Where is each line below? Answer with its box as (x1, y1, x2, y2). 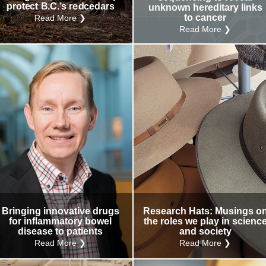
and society (179, 226, 232, 237)
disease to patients (18, 226, 103, 237)
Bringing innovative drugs (2, 206, 119, 217)
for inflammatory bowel (9, 216, 112, 227)
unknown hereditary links (148, 2, 262, 12)
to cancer (184, 12, 227, 23)
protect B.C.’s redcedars (6, 1, 115, 12)
